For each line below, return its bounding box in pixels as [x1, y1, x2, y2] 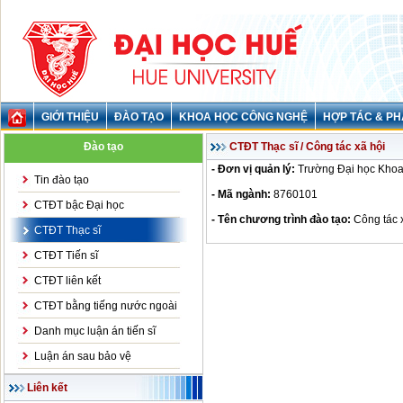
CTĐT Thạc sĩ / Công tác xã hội [229, 140, 385, 153]
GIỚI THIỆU [41, 111, 99, 123]
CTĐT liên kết [34, 274, 101, 287]
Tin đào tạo [34, 174, 89, 186]
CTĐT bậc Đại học [34, 199, 124, 211]
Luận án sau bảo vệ [34, 350, 131, 363]
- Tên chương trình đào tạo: [211, 213, 351, 226]
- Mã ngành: [211, 188, 271, 201]
